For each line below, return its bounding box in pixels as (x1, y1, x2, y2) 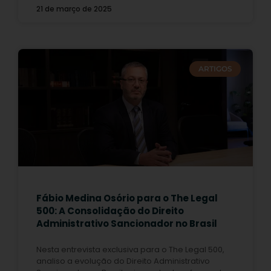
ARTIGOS (198, 64, 232, 73)
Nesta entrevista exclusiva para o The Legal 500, (36, 243, 224, 255)
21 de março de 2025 (36, 3, 112, 14)
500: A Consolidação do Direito (36, 204, 184, 217)
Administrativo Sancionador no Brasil (36, 217, 217, 230)
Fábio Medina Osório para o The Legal (36, 191, 218, 204)
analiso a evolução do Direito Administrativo (36, 255, 210, 267)
